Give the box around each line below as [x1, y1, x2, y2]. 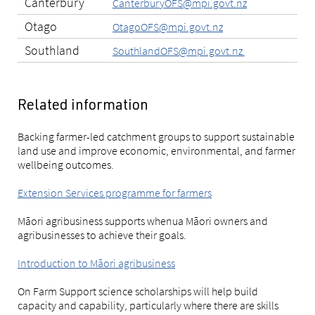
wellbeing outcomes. [18, 157, 114, 172]
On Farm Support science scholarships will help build [18, 284, 258, 299]
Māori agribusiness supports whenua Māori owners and [18, 214, 268, 229]
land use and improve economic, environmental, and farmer [18, 143, 295, 158]
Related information [18, 99, 148, 115]
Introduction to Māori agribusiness [18, 256, 175, 271]
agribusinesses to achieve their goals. [18, 228, 186, 243]
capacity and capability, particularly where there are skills [18, 298, 278, 313]
